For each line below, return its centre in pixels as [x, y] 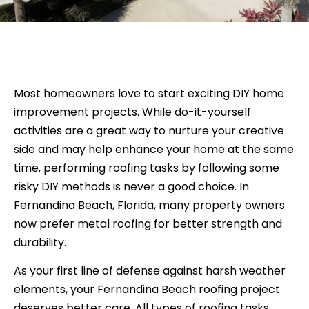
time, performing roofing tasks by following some [147, 168]
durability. [40, 242]
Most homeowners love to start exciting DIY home [149, 93]
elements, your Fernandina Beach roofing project [147, 290]
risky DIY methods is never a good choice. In [131, 186]
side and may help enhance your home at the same [154, 149]
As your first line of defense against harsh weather [150, 271]
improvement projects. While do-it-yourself [132, 112]
